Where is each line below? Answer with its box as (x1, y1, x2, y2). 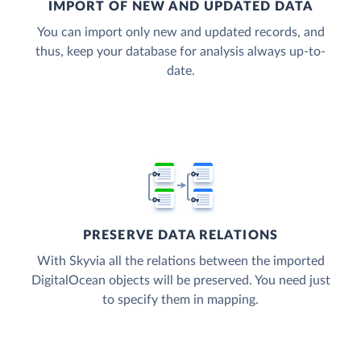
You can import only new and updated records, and (36, 26, 325, 39)
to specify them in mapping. (102, 293, 259, 307)
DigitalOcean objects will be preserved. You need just (31, 274, 330, 288)
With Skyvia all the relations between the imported (36, 255, 325, 268)
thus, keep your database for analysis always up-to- (35, 45, 326, 59)
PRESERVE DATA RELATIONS (83, 229, 278, 243)
